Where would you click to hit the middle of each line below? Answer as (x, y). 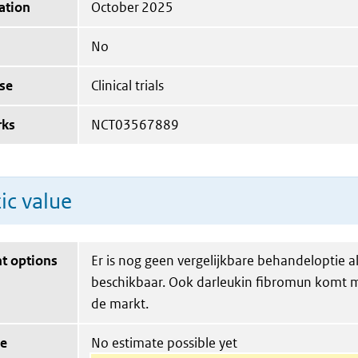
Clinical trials (127, 86)
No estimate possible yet (164, 343)
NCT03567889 (135, 125)
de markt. (120, 304)
